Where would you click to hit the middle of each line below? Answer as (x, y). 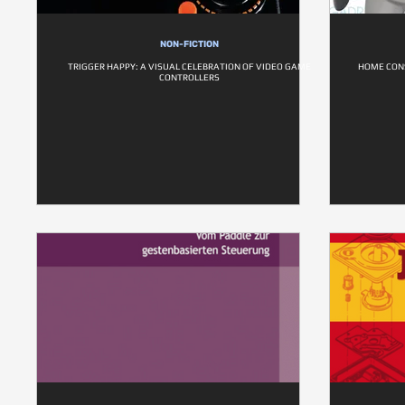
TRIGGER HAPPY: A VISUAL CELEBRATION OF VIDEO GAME (189, 66)
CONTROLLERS (189, 77)
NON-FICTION (189, 44)
